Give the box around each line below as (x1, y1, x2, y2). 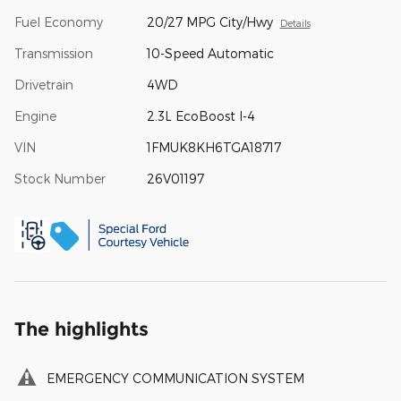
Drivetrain (14, 77, 73, 92)
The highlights (14, 318, 149, 340)
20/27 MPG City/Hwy (146, 14, 273, 30)
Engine (14, 108, 56, 124)
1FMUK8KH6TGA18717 (146, 140, 281, 155)
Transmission (14, 46, 93, 61)
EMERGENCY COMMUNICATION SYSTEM (47, 371, 304, 386)
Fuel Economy (14, 14, 103, 30)
